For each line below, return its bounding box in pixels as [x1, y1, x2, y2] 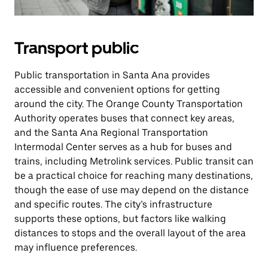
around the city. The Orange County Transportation [14, 98, 243, 109]
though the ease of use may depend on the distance [14, 184, 249, 196]
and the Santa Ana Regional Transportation [14, 127, 208, 138]
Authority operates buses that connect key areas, [14, 112, 234, 124]
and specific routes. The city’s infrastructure [14, 199, 212, 210]
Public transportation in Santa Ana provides [14, 69, 210, 81]
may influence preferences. [14, 242, 137, 253]
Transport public [14, 38, 139, 58]
